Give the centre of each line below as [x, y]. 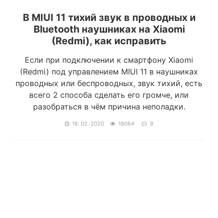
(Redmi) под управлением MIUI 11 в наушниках [109, 72]
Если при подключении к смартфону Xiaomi [109, 60]
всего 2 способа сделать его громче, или [109, 95]
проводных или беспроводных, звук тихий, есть [109, 83]
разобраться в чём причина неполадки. [109, 107]
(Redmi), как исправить [109, 41]
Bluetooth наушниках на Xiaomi [109, 29]
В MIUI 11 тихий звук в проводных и [109, 18]
